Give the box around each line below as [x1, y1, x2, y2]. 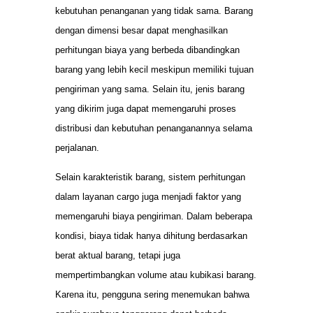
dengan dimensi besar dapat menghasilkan [55, 24, 228, 36]
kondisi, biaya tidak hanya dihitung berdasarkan [55, 230, 247, 241]
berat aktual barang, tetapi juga [55, 249, 180, 261]
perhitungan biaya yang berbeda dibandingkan [55, 44, 240, 55]
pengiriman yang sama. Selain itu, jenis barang [55, 83, 245, 94]
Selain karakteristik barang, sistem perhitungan [55, 171, 245, 182]
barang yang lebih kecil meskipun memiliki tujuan [55, 64, 254, 75]
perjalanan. [55, 142, 99, 153]
